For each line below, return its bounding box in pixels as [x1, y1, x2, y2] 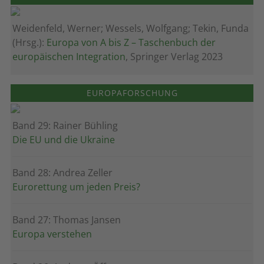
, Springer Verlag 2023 [126, 50, 223, 63]
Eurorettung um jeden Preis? [12, 180, 140, 193]
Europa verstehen [12, 227, 92, 240]
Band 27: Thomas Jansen [12, 213, 121, 226]
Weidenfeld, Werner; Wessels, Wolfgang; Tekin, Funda [12, 22, 249, 35]
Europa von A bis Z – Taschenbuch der [47, 36, 216, 49]
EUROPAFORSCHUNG [86, 87, 178, 98]
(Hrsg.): [12, 36, 47, 49]
